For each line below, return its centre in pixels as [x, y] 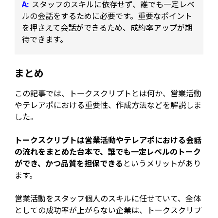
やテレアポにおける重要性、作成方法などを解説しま [108, 105]
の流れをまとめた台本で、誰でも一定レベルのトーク [108, 152]
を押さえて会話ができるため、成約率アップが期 [108, 27]
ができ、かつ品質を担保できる [69, 163]
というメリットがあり [162, 163]
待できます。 [45, 39]
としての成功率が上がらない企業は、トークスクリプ [108, 210]
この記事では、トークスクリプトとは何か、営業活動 [108, 93]
